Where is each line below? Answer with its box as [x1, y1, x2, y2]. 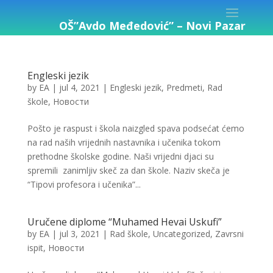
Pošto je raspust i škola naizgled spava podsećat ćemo [27, 122, 244, 134]
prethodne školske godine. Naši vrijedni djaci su [27, 151, 214, 162]
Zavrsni [214, 228, 244, 239]
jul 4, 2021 [58, 82, 100, 93]
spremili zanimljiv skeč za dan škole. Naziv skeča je [27, 165, 230, 176]
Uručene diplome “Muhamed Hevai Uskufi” [27, 215, 222, 229]
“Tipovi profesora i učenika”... [27, 179, 141, 190]
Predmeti [166, 82, 202, 93]
